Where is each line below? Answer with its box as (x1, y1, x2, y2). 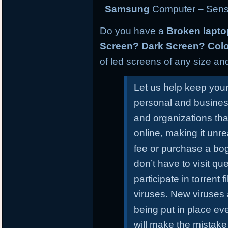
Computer (150, 4, 196, 15)
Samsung (105, 4, 150, 15)
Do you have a (100, 25, 167, 37)
